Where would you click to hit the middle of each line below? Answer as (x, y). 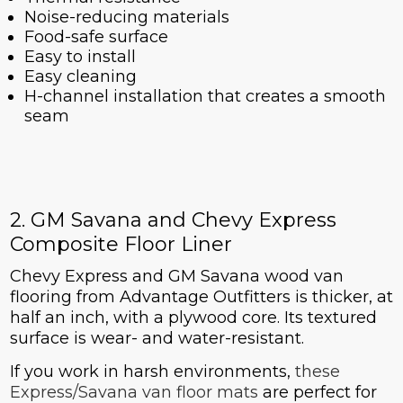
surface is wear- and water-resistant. (157, 339)
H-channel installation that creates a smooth (205, 97)
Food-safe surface (96, 37)
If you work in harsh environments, (152, 372)
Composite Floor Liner (121, 245)
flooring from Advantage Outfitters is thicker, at (201, 297)
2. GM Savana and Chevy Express (173, 220)
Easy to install (80, 57)
